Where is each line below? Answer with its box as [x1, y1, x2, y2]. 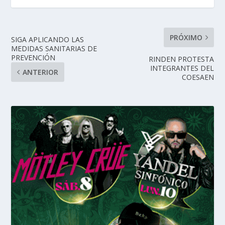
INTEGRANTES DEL [150, 63, 214, 73]
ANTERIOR [23, 67, 59, 77]
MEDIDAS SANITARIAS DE [11, 44, 97, 54]
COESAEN [181, 72, 214, 82]
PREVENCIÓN [11, 53, 56, 63]
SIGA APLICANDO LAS [11, 35, 84, 45]
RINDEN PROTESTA [148, 54, 214, 64]
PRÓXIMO [169, 33, 202, 43]
